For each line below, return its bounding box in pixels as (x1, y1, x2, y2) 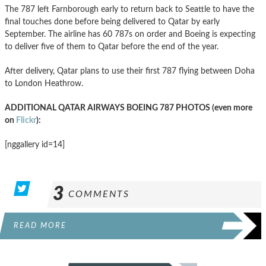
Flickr (16, 115, 36, 125)
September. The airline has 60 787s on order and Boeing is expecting (5, 29, 255, 39)
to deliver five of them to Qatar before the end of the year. (5, 42, 218, 51)
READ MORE (14, 221, 66, 229)
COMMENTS (68, 189, 129, 199)
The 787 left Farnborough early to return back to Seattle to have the (5, 4, 254, 14)
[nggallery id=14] (5, 140, 65, 149)
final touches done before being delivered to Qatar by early (5, 17, 220, 26)
